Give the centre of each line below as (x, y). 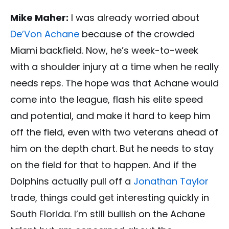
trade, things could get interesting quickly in (110, 198)
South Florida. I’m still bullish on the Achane (108, 214)
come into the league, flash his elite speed (107, 100)
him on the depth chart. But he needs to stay (112, 149)
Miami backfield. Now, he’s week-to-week (104, 51)
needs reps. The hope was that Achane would (114, 83)
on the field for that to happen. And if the (103, 165)
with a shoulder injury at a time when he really (114, 67)
